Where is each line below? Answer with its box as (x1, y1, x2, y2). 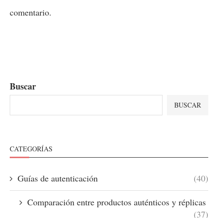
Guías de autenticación (18, 172, 98, 184)
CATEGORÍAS (10, 144, 53, 153)
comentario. (10, 6, 52, 18)
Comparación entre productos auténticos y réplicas (27, 196, 206, 208)
